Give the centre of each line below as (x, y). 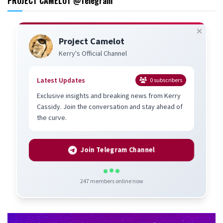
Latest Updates (61, 80)
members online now (116, 181)
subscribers (167, 80)
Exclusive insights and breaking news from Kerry (109, 95)
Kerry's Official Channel (93, 53)
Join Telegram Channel (118, 150)
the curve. (52, 117)
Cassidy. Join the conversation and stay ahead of (110, 106)
